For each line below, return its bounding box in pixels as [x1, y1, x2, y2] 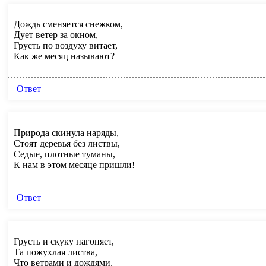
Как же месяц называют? [14, 50, 115, 61]
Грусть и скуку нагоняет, [14, 236, 114, 246]
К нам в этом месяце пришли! [14, 159, 135, 170]
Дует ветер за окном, [14, 29, 98, 40]
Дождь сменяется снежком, [14, 18, 123, 29]
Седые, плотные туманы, [14, 148, 115, 159]
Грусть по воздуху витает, [14, 40, 118, 50]
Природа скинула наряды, [14, 127, 119, 138]
